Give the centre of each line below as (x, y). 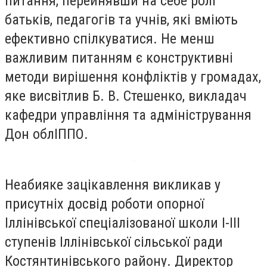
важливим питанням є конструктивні (119, 58)
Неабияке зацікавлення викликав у (113, 185)
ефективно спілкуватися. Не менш (110, 38)
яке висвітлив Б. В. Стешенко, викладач (126, 96)
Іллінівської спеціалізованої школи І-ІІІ (122, 223)
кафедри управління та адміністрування (128, 115)
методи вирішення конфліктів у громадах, (133, 77)
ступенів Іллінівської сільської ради (114, 242)
